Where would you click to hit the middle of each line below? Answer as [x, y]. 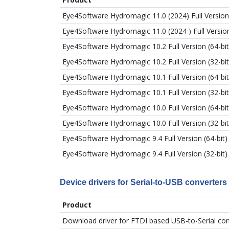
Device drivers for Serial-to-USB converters [143, 182]
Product [77, 205]
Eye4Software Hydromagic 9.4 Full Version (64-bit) [145, 138]
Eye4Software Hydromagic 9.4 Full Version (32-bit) [145, 153]
